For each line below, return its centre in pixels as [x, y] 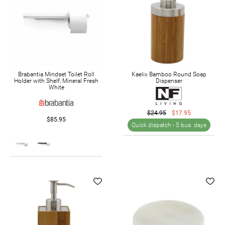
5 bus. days [191, 125]
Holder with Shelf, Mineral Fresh [56, 81]
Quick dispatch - [153, 125]
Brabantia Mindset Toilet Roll [56, 75]
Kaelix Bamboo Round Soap [169, 75]
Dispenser [169, 81]
